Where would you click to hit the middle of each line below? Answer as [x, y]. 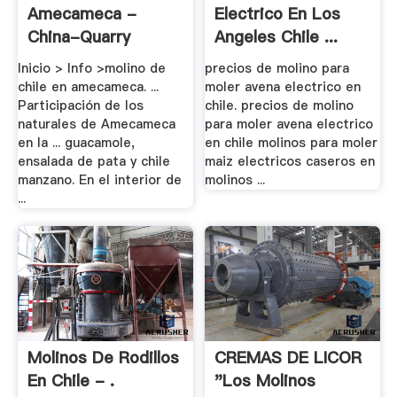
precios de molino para [277, 68]
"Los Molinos [265, 380]
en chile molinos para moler [292, 143]
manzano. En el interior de [99, 180]
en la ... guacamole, [76, 143]
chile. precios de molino [280, 105]
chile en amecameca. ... [88, 87]
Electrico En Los [278, 14]
